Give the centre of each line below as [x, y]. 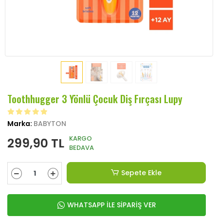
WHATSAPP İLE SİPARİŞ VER [111, 205]
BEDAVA [82, 148]
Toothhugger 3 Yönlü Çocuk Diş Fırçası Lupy [95, 99]
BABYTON [50, 124]
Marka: [20, 124]
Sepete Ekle [142, 173]
